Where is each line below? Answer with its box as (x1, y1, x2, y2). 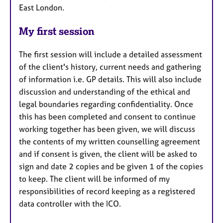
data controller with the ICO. (19, 198, 135, 209)
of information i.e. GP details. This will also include (19, 74, 202, 84)
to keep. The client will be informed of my (19, 173, 170, 184)
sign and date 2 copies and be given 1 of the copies (19, 161, 203, 171)
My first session (19, 24, 95, 37)
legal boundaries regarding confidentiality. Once (19, 99, 193, 109)
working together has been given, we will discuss (19, 123, 195, 134)
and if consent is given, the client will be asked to (19, 148, 197, 159)
